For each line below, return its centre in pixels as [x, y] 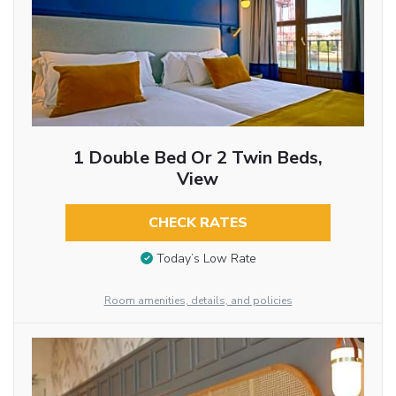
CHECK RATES [198, 222]
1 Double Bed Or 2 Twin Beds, [198, 157]
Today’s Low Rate [206, 259]
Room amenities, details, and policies [198, 300]
